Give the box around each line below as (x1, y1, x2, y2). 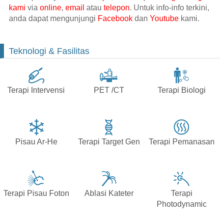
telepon (103, 3, 130, 12)
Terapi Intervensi (7, 86, 65, 95)
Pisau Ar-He (15, 137, 57, 146)
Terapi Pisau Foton (3, 189, 69, 198)
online (39, 3, 61, 12)
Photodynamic (156, 200, 207, 209)
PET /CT (93, 86, 124, 95)
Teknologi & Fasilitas (9, 46, 89, 56)
